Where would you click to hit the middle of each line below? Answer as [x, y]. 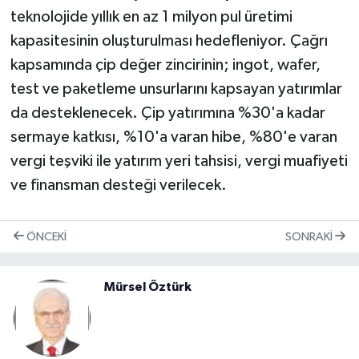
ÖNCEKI [45, 236]
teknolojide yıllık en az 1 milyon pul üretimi [151, 16]
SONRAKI [310, 236]
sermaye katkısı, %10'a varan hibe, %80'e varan [173, 137]
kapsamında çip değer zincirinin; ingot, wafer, [165, 65]
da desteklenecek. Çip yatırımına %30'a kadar [167, 113]
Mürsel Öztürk [148, 287]
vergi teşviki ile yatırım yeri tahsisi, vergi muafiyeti [179, 161]
